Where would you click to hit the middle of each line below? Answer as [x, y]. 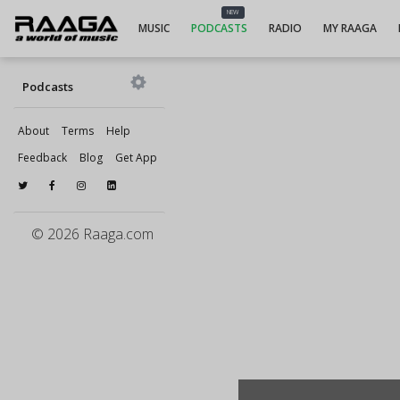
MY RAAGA [350, 28]
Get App [136, 158]
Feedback [42, 158]
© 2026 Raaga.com [92, 234]
